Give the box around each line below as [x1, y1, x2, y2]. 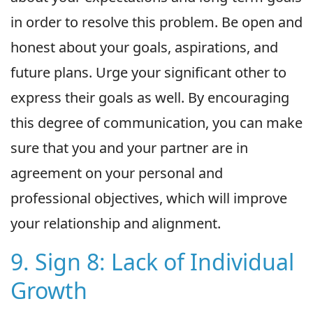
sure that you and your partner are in [10, 138, 248, 157]
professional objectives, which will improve [10, 188, 287, 208]
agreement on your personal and [10, 163, 223, 182]
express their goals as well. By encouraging [10, 87, 289, 107]
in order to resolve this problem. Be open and [10, 12, 303, 31]
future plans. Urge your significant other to [10, 62, 286, 82]
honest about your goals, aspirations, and [10, 37, 278, 57]
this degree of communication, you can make [10, 112, 303, 132]
